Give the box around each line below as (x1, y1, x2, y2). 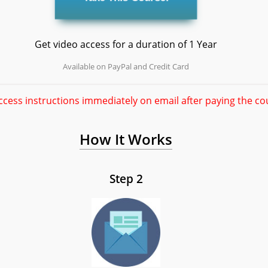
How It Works (80, 129, 173, 149)
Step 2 (109, 170, 143, 186)
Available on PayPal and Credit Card (63, 61, 190, 72)
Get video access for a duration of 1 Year (35, 38, 218, 51)
